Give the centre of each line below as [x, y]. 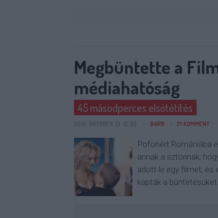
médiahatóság [127, 87]
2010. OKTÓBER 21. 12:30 [106, 124]
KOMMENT [196, 124]
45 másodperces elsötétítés [135, 108]
